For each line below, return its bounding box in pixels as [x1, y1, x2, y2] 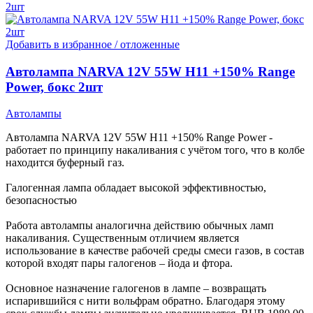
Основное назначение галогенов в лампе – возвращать [6, 282, 266, 295]
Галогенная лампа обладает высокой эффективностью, [6, 182, 266, 194]
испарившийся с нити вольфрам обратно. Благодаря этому [6, 295, 285, 307]
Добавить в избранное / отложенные [6, 38, 180, 50]
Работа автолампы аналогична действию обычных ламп [6, 219, 274, 232]
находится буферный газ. [6, 156, 124, 169]
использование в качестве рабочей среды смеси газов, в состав [6, 245, 305, 257]
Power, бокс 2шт [6, 79, 103, 94]
